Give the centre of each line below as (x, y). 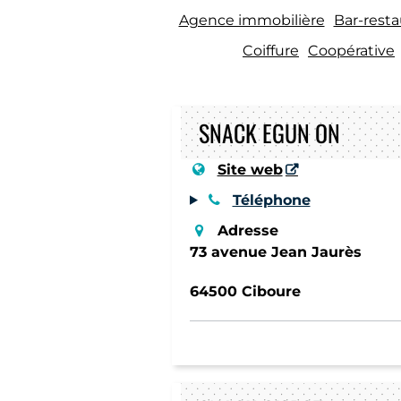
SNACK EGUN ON (269, 132)
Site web (250, 169)
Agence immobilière (252, 20)
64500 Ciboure (245, 291)
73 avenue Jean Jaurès (276, 252)
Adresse (247, 230)
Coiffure (271, 50)
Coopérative (351, 50)
